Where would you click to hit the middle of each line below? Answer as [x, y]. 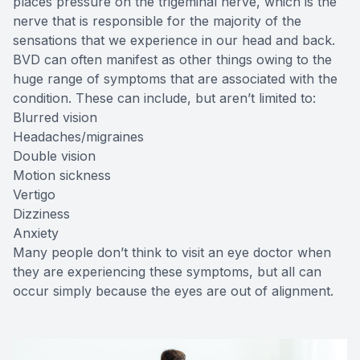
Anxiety [36, 233]
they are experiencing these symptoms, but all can [167, 271]
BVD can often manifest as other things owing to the [172, 59]
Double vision [54, 155]
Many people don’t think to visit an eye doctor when [172, 252]
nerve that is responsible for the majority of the [157, 20]
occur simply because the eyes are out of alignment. [173, 290]
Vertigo [34, 194]
